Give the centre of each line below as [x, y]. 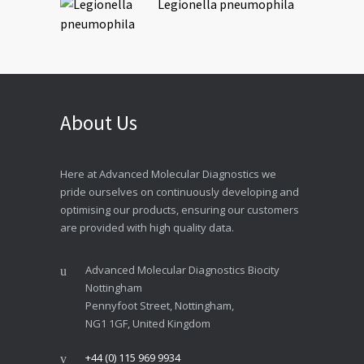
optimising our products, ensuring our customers [180, 210]
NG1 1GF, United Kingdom [148, 323]
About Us [99, 123]
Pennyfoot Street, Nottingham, [160, 305]
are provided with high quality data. [147, 227]
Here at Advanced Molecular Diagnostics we [168, 174]
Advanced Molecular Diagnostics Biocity [182, 270]
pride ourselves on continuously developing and [180, 192]
